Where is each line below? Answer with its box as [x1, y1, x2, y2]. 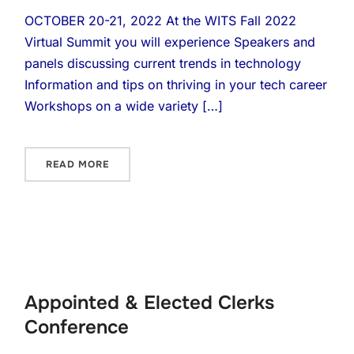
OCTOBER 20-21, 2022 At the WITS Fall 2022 [24, 13, 297, 28]
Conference [24, 315, 130, 339]
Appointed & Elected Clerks [24, 291, 275, 314]
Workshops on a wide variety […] [24, 98, 224, 114]
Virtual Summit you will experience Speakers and [24, 34, 316, 50]
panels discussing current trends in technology [24, 55, 302, 71]
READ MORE [46, 158, 110, 171]
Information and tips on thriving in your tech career [24, 77, 328, 92]
